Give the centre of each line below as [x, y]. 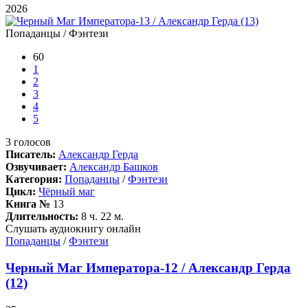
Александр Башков [114, 167]
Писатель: [31, 155]
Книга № [28, 204]
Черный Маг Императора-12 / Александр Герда [148, 267]
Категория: [34, 179]
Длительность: [42, 217]
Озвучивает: [36, 167]
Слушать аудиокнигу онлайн [73, 229]
